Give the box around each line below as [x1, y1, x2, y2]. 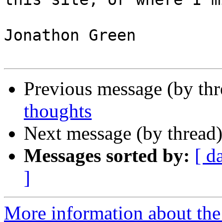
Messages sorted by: [24, 145, 190, 166]
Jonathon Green [4, 26, 136, 45]
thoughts [24, 100, 92, 122]
